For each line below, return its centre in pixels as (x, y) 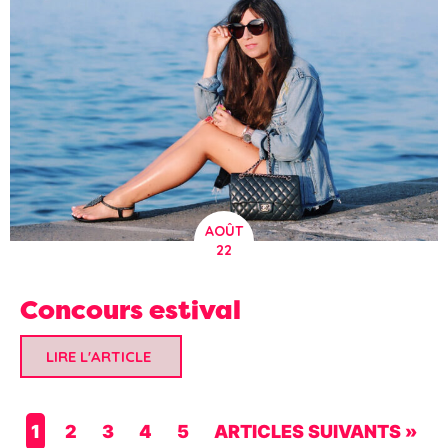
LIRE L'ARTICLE (98, 357)
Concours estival (130, 310)
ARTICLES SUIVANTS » (315, 432)
